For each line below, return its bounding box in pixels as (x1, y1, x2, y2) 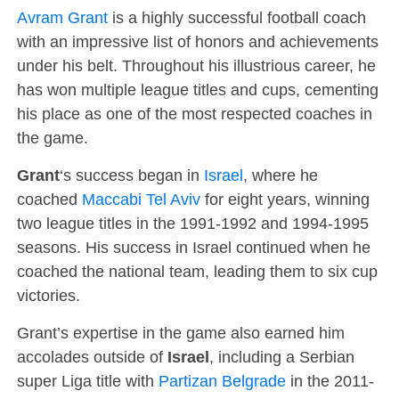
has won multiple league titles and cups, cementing (16, 80, 379, 99)
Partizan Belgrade (153, 371, 286, 390)
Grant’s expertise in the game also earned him (16, 323, 345, 342)
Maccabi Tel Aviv (81, 190, 200, 208)
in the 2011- (285, 371, 374, 390)
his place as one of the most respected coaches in (16, 104, 372, 123)
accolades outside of (16, 347, 167, 366)
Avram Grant (16, 8, 108, 27)
